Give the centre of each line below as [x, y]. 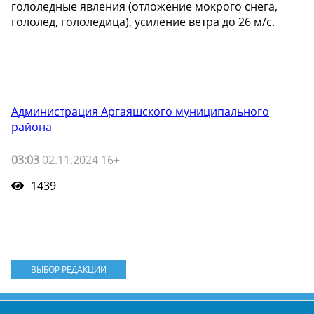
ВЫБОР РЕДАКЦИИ [68, 270]
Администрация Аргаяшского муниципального [140, 112]
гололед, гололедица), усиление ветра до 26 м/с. [143, 22]
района [32, 127]
